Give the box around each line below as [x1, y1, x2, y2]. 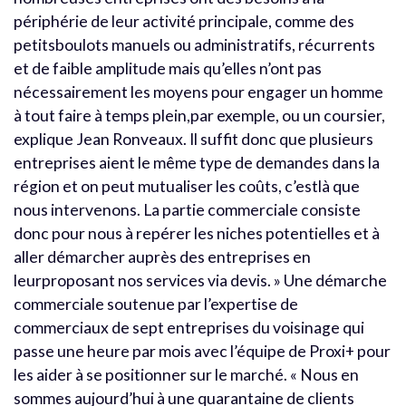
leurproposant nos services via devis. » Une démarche [14, 270, 387, 290]
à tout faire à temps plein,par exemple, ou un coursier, [14, 105, 385, 125]
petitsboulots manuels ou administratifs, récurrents [14, 34, 375, 54]
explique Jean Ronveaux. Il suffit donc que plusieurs [14, 129, 373, 149]
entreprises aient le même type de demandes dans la [14, 152, 380, 172]
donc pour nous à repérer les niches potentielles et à [14, 223, 380, 243]
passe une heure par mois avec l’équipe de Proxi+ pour [14, 341, 391, 361]
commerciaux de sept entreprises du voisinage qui [14, 317, 364, 337]
